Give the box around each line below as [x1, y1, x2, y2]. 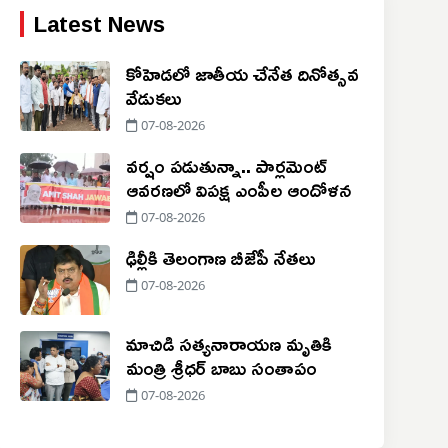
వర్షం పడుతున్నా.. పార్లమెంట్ [125, 146, 327, 185]
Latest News [33, 3, 165, 46]
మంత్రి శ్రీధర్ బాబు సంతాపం [125, 348, 317, 387]
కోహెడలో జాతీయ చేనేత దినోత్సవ [125, 54, 359, 93]
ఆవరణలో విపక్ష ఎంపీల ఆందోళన [125, 170, 351, 209]
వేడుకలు [125, 78, 182, 117]
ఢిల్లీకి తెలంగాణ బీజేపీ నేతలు [125, 238, 316, 277]
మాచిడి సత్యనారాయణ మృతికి [125, 324, 332, 363]
